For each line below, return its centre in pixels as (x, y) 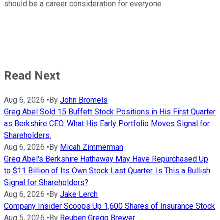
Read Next (32, 75)
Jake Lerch (79, 194)
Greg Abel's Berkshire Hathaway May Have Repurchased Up (106, 159)
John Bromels (84, 100)
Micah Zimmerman (92, 147)
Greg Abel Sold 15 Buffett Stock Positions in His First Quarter (110, 111)
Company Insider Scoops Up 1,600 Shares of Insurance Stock (110, 206)
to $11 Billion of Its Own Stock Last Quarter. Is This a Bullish (107, 170)
